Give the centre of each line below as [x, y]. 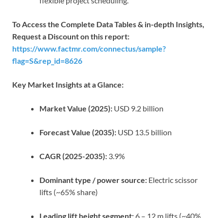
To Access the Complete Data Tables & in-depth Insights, [108, 24]
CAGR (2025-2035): [73, 156]
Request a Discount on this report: [71, 36]
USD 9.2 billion [138, 108]
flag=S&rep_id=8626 [47, 60]
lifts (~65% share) [69, 192]
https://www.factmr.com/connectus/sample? [89, 48]
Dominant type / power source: [93, 180]
